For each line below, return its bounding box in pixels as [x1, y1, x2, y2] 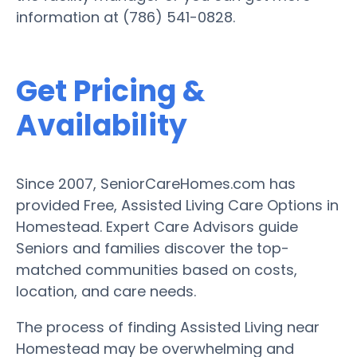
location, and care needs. [16, 280, 196, 301]
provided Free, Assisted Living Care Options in [16, 194, 339, 215]
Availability [16, 104, 187, 146]
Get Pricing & [16, 70, 206, 112]
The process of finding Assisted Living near [16, 316, 320, 337]
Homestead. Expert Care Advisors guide [16, 216, 298, 237]
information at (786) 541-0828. [16, 6, 235, 27]
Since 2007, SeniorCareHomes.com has [16, 173, 296, 194]
